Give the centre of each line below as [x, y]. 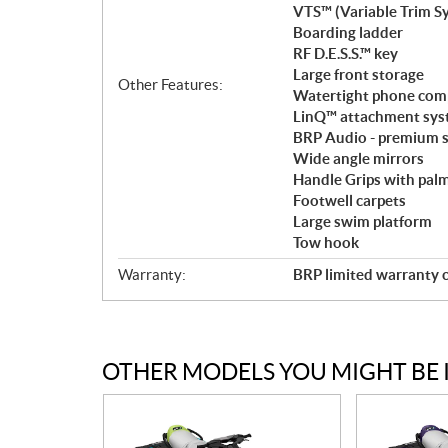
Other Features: [170, 84]
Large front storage [358, 74]
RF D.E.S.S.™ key [345, 53]
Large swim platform [362, 221]
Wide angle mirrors [358, 158]
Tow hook [326, 242]
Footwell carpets [349, 200]
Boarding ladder [348, 32]
